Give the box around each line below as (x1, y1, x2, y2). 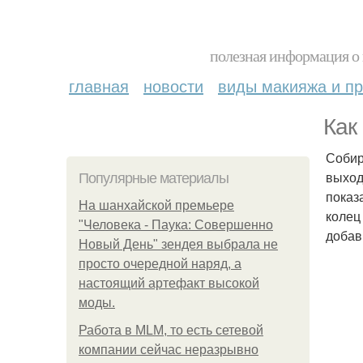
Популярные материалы (79, 170, 228, 186)
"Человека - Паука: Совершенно (79, 218, 273, 232)
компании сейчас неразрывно (79, 343, 258, 357)
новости (143, 74, 203, 97)
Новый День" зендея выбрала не (79, 237, 278, 251)
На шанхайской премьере (79, 199, 234, 212)
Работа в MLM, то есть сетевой (79, 323, 263, 337)
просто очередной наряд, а (79, 257, 241, 271)
